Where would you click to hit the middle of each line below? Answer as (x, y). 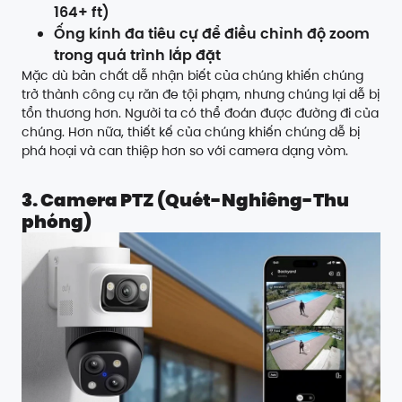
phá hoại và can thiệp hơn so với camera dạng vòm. (185, 151)
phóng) (57, 222)
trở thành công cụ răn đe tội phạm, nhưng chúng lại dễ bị (201, 95)
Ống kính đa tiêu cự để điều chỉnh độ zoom (212, 34)
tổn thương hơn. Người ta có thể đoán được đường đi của (200, 114)
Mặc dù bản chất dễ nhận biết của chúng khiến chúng (192, 76)
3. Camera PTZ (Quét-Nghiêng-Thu (185, 201)
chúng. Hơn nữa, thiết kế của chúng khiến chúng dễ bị (191, 132)
